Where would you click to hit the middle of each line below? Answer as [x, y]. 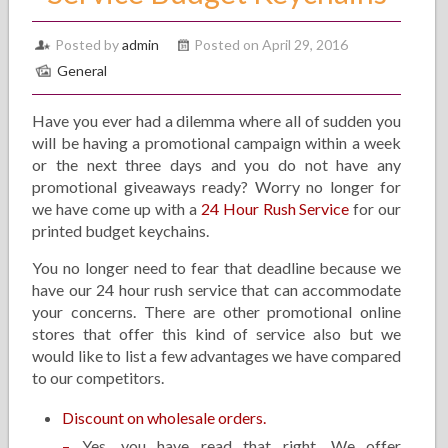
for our [375, 208]
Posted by [89, 44]
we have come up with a [116, 208]
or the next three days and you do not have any [217, 164]
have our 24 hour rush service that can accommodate [217, 289]
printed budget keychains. [121, 230]
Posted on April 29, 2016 [271, 44]
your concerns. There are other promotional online [217, 311]
